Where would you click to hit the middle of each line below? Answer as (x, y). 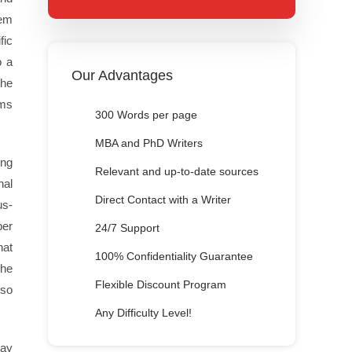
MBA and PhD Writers (149, 143)
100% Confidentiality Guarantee (174, 256)
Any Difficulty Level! (143, 313)
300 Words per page (146, 115)
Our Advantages (122, 75)
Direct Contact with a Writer (163, 200)
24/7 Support (127, 228)
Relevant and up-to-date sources (177, 171)
